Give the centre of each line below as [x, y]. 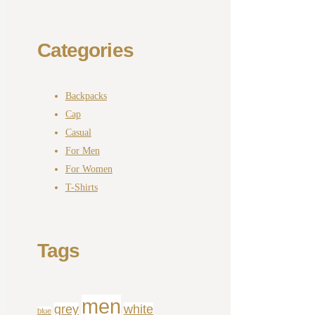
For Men [82, 150]
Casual [78, 132]
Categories [85, 50]
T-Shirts [81, 187]
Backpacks [86, 96]
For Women [89, 169]
